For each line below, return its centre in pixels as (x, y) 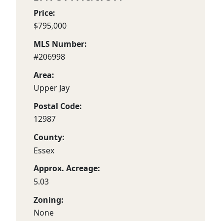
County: (49, 137)
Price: (44, 13)
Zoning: (49, 200)
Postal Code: (58, 106)
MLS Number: (60, 44)
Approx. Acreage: (67, 168)
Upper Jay (52, 88)
